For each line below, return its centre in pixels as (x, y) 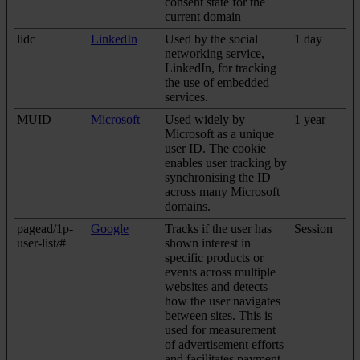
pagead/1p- (45, 228)
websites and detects (216, 286)
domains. (188, 206)
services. (186, 96)
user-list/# (41, 243)
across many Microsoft (222, 191)
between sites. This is (219, 315)
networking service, (215, 53)
